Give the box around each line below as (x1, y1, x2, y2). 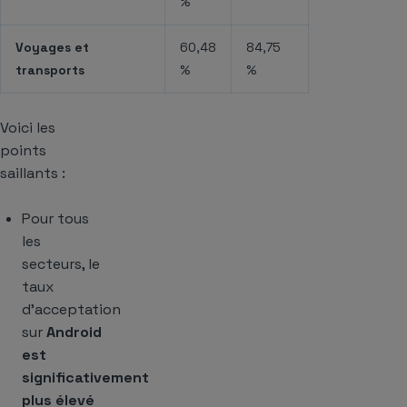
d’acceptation (22, 300, 121, 320)
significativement (22, 368, 149, 388)
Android (46, 323, 102, 342)
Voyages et (15, 38, 89, 55)
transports (15, 61, 84, 78)
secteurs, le (22, 254, 100, 274)
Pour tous (22, 209, 89, 229)
